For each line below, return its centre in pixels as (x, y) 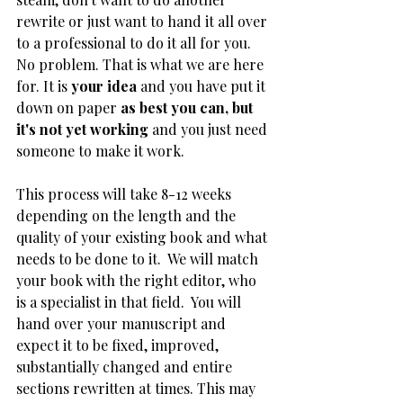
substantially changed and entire (126, 367)
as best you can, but (188, 107)
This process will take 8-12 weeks (125, 194)
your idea (106, 86)
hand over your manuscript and (123, 323)
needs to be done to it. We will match (139, 259)
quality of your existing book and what (143, 237)
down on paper (68, 107)
